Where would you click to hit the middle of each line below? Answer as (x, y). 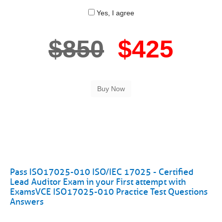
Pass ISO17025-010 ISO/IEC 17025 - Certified (102, 172)
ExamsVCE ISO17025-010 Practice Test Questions (109, 192)
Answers (27, 202)
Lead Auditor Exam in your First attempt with (98, 182)
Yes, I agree (114, 13)
